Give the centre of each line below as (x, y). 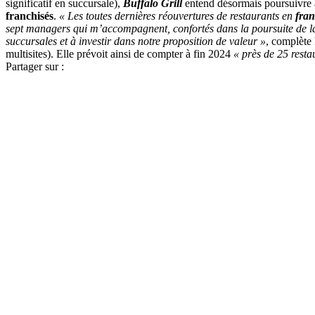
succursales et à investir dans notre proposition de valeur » (136, 41)
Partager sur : (35, 67)
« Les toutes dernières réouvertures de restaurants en (177, 16)
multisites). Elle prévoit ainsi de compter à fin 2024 (120, 54)
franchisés (30, 16)
